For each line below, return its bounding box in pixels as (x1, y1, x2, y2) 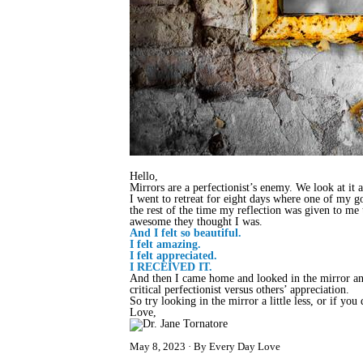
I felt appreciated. (130, 250, 220, 262)
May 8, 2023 (130, 340, 186, 352)
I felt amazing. (130, 238, 204, 250)
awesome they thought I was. (130, 216, 266, 228)
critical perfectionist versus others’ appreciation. (130, 284, 349, 296)
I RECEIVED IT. (130, 261, 216, 273)
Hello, (130, 170, 158, 182)
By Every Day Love (194, 340, 280, 352)
